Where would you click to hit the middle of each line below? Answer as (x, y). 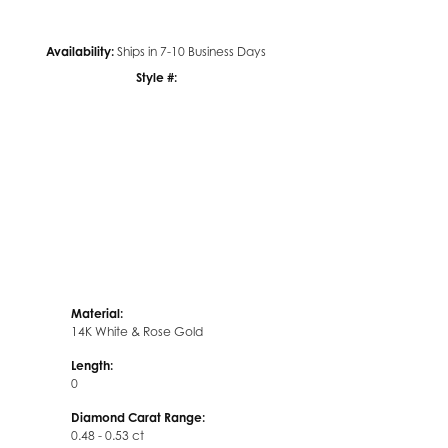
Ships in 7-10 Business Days (191, 52)
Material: (97, 313)
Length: (92, 365)
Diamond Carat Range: (138, 417)
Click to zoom (256, 86)
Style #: (156, 78)
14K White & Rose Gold (137, 331)
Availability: (80, 52)
